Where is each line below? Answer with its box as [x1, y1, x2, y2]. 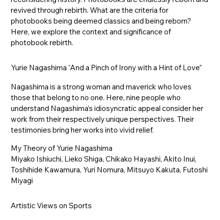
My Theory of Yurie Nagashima [11, 143, 113, 153]
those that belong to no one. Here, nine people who [11, 93, 181, 103]
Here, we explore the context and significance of [11, 27, 171, 36]
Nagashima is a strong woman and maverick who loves [11, 82, 192, 92]
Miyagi [11, 176, 33, 186]
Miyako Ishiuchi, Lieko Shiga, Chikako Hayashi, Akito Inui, [11, 154, 197, 164]
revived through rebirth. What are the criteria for [11, 5, 169, 15]
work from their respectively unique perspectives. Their [11, 114, 194, 124]
